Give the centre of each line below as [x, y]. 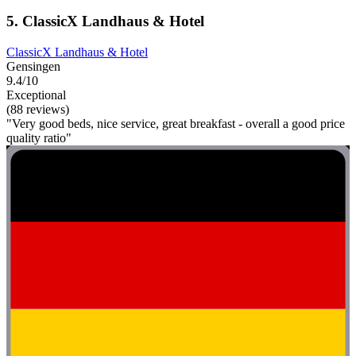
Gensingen [33, 66]
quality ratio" [39, 137]
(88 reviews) [38, 109]
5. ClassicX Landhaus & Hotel [105, 21]
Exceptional [36, 95]
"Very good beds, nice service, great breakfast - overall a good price [176, 123]
